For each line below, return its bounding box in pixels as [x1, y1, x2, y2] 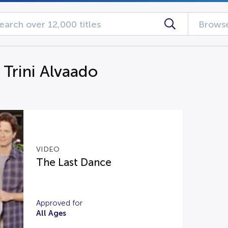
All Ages [36, 209, 66, 217]
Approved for [36, 199, 82, 207]
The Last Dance [36, 157, 111, 168]
